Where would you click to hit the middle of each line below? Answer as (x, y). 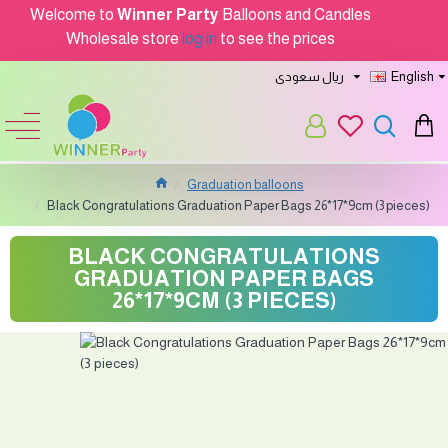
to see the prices (276, 38)
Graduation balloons (245, 184)
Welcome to (73, 14)
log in (199, 38)
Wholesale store (124, 38)
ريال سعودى (309, 76)
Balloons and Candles (295, 14)
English (412, 76)
